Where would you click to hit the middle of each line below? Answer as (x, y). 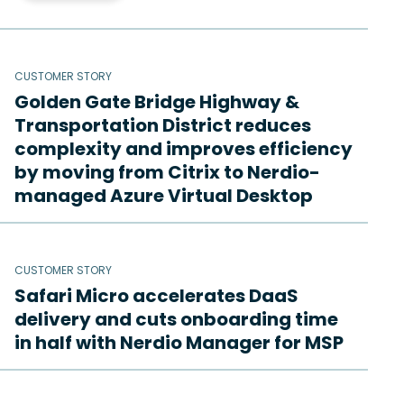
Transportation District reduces (163, 126)
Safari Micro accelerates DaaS (156, 296)
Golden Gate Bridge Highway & (157, 102)
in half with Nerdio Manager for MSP (179, 343)
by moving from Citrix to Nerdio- (167, 173)
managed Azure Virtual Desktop (164, 196)
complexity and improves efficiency (184, 149)
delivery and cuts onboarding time (176, 320)
